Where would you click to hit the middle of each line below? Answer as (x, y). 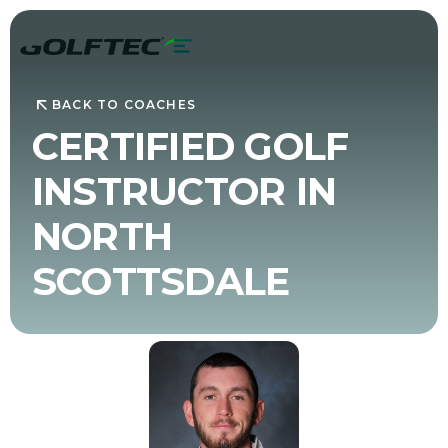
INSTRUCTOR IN (184, 191)
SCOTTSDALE (160, 281)
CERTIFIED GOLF (190, 146)
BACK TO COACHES (123, 105)
